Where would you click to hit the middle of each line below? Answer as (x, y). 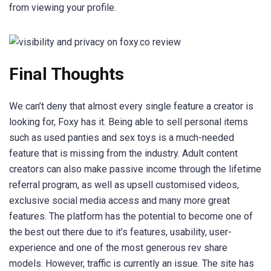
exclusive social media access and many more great (119, 201)
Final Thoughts (67, 74)
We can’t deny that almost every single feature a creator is (131, 106)
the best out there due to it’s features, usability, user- (120, 232)
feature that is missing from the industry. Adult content (123, 154)
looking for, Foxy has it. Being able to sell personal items (129, 122)
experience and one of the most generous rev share (118, 248)
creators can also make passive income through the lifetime (135, 169)
